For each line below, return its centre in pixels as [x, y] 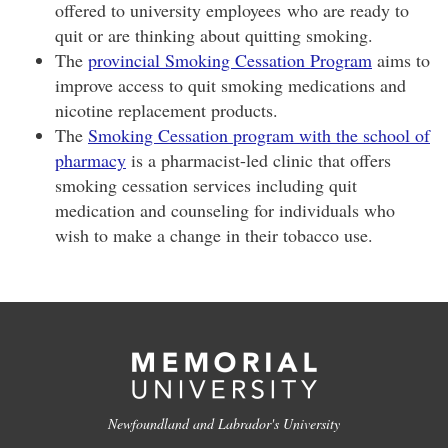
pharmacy [90, 160]
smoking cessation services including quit [206, 185]
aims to [401, 60]
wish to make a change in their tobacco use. [214, 235]
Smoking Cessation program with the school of [259, 135]
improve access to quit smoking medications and [230, 85]
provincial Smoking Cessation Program [230, 60]
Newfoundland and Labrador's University [224, 423]
